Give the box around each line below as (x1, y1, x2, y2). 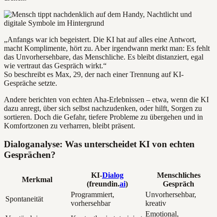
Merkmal (22, 175, 52, 184)
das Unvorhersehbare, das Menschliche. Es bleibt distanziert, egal (4, 52, 203, 61)
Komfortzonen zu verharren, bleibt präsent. (4, 121, 135, 130)
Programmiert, (71, 190, 114, 199)
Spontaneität (5, 195, 43, 203)
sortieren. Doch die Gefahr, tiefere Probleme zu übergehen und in (4, 112, 203, 121)
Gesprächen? (4, 150, 56, 160)
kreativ (145, 199, 166, 208)
